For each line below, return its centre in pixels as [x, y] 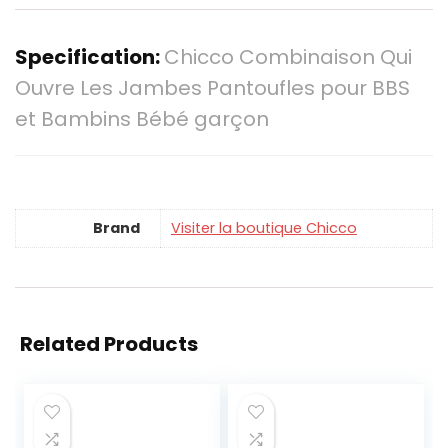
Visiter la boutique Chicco [264, 228]
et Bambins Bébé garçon [142, 119]
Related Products [109, 344]
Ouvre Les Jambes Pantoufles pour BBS [212, 88]
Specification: [89, 57]
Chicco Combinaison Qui [288, 57]
